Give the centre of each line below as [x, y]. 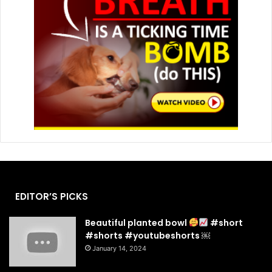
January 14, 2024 [119, 248]
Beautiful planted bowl [137, 223]
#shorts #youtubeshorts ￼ [148, 235]
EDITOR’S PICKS [52, 196]
